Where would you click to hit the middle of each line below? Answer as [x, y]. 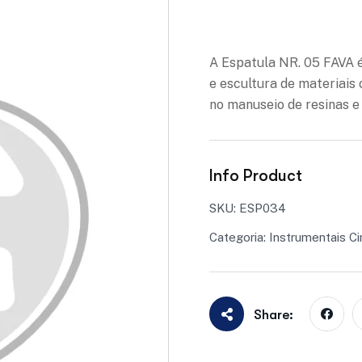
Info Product [256, 176]
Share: [274, 314]
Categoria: [239, 237]
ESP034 [263, 208]
